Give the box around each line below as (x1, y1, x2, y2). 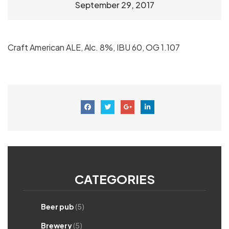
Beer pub (41, 202, 74, 211)
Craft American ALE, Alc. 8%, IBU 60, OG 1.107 (8, 42, 180, 53)
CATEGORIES (74, 171, 155, 187)
